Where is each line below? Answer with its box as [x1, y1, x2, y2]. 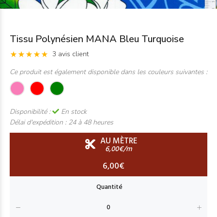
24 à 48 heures [68, 118, 113, 127]
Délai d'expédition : [10, 118, 68, 127]
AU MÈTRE [100, 135, 137, 148]
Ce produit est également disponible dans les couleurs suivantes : [10, 67, 207, 77]
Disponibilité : [10, 107, 52, 116]
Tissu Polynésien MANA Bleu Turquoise [10, 32, 184, 46]
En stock [59, 107, 87, 116]
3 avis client [52, 49, 89, 59]
